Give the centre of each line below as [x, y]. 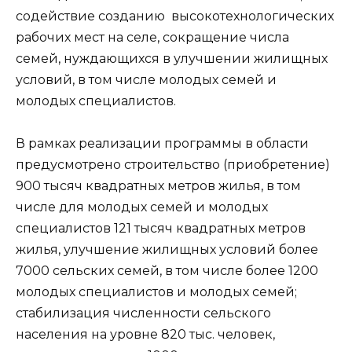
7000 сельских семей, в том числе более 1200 [167, 271]
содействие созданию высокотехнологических [175, 16]
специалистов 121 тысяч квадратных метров [161, 229]
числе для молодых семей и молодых [142, 207]
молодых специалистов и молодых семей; [156, 292]
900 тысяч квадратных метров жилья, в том [158, 186]
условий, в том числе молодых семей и [146, 79]
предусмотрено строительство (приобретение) [173, 165]
